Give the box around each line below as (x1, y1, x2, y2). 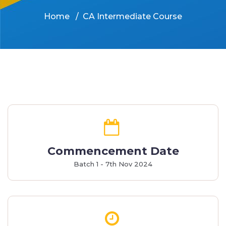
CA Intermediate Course (83, 12, 182, 21)
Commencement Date (47, 144, 179, 158)
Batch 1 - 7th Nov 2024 (74, 159, 152, 168)
